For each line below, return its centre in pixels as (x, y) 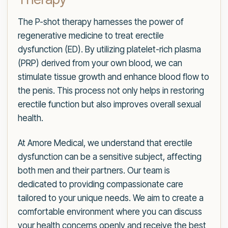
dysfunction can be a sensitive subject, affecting (110, 157)
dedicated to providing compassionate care (101, 184)
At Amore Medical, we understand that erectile (105, 143)
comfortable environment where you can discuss (110, 212)
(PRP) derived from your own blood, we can (100, 63)
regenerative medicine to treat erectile (91, 36)
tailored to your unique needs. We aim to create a (111, 198)
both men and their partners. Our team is (94, 170)
